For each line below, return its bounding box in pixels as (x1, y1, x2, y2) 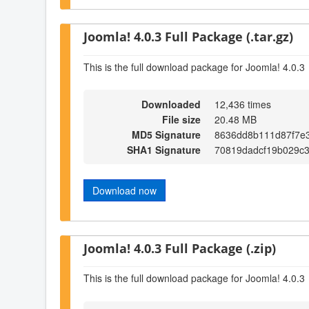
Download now (92, 183, 157, 198)
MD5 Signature (132, 128, 201, 142)
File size (162, 112, 201, 127)
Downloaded (141, 97, 201, 112)
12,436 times (215, 97, 271, 112)
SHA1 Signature (127, 143, 201, 157)
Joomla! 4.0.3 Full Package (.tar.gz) (83, 28, 293, 46)
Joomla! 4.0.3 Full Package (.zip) (83, 239, 276, 257)
